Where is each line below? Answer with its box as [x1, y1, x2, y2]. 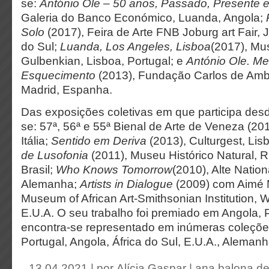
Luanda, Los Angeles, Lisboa [60, 40, 211, 53]
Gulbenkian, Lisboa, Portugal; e [21, 55, 186, 67]
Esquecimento [21, 69, 95, 82]
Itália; [21, 134, 51, 147]
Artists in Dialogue [80, 178, 173, 190]
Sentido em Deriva [51, 134, 147, 147]
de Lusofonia [21, 149, 88, 162]
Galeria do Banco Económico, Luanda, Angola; [21, 11, 266, 24]
